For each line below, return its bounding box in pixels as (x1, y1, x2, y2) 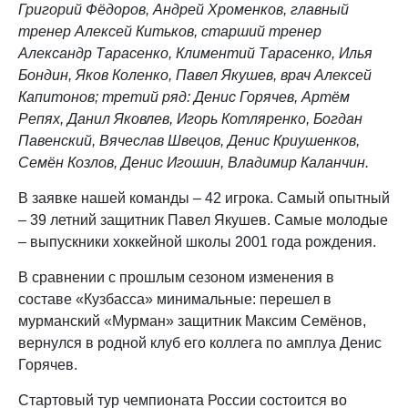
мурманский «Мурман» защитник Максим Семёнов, (18, 312, 366, 329)
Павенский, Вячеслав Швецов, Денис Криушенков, (18, 132, 360, 148)
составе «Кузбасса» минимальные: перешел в (18, 291, 331, 307)
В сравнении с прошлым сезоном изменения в (18, 269, 334, 285)
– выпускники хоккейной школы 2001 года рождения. (18, 233, 376, 250)
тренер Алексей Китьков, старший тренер (18, 23, 321, 39)
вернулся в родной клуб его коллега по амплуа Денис (18, 334, 382, 351)
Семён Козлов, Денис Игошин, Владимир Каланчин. (18, 154, 369, 170)
